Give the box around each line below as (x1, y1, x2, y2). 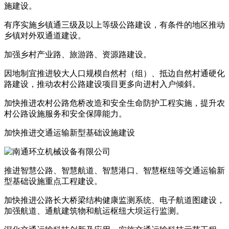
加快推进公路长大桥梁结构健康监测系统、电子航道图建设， (4, 196, 225, 205)
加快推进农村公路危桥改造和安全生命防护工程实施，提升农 (4, 99, 225, 108)
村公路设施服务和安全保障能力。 (4, 109, 127, 119)
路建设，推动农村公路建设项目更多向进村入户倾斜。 (4, 80, 200, 89)
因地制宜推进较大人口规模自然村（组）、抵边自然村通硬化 (4, 69, 225, 78)
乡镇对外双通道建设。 (4, 31, 86, 40)
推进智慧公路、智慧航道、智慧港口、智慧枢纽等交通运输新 (4, 166, 225, 175)
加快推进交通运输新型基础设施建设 (4, 128, 135, 138)
